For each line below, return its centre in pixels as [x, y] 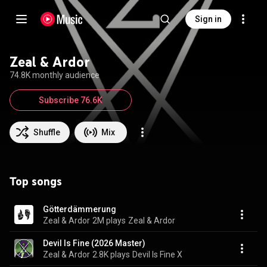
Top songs [36, 181]
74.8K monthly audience [55, 75]
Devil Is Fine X [157, 254]
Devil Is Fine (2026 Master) [94, 243]
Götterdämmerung [80, 209]
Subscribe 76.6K [71, 100]
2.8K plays [111, 254]
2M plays [109, 220]
